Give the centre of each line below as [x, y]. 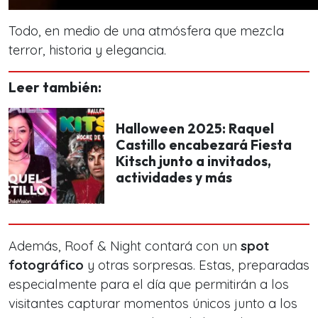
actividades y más [174, 177]
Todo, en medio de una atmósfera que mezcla [146, 31]
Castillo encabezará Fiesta [204, 144]
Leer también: [55, 88]
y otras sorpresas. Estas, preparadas [197, 265]
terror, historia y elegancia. [87, 50]
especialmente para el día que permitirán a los [149, 285]
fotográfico [46, 265]
